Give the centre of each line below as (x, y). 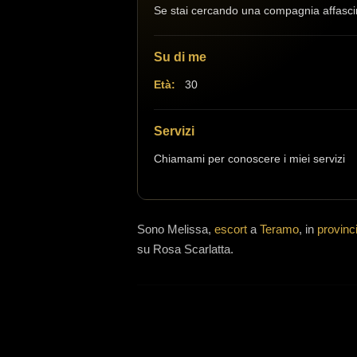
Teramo (279, 229)
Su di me (180, 57)
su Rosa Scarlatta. (185, 249)
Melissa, (191, 229)
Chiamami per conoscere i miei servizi (249, 159)
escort (231, 229)
